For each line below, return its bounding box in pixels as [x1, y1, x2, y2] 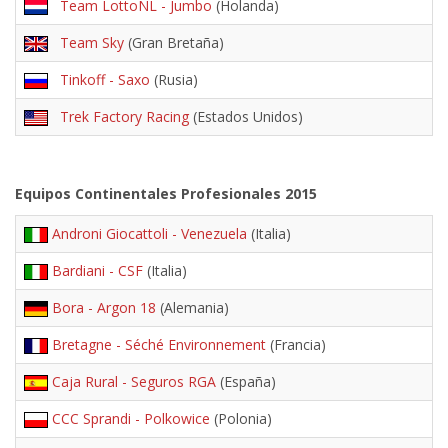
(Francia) [266, 335, 326, 354]
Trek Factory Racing [52, 107, 189, 126]
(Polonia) [210, 409, 272, 428]
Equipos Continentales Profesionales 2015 [15, 184, 317, 203]
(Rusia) [150, 70, 198, 89]
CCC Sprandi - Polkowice [52, 409, 210, 428]
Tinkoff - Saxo [52, 70, 150, 89]
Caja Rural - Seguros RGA [52, 372, 216, 391]
